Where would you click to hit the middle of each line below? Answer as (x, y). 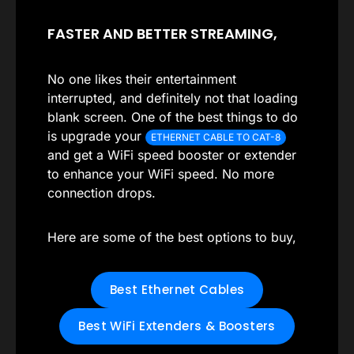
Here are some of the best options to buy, (172, 237)
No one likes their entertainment (142, 79)
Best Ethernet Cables (177, 290)
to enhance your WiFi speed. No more (161, 174)
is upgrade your (96, 136)
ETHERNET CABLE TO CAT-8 (216, 137)
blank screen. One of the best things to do (173, 117)
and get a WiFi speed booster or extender (172, 155)
